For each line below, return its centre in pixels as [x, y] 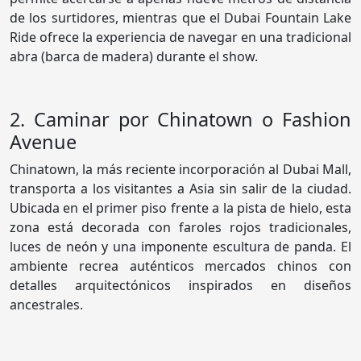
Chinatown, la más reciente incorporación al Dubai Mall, [180, 170]
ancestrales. [46, 305]
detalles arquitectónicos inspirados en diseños [180, 286]
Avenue [43, 142]
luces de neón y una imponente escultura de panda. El [180, 247]
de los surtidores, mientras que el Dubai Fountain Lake [180, 18]
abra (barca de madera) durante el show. [134, 57]
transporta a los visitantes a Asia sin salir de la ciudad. [180, 189]
